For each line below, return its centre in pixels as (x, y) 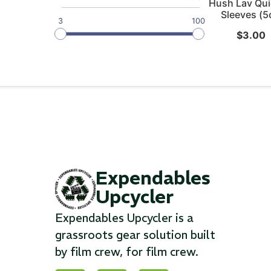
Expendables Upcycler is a (124, 218)
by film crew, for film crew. (126, 252)
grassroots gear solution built (135, 235)
